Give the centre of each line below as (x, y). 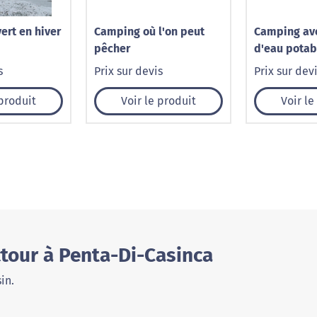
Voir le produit (158, 101)
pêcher (112, 48)
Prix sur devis (128, 71)
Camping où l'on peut (149, 31)
